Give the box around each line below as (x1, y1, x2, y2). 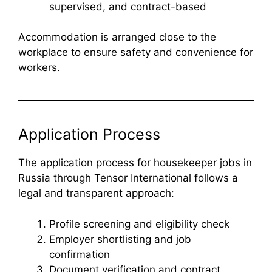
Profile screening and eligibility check (49, 217, 229, 230)
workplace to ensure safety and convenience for (18, 46, 253, 59)
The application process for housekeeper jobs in (18, 157, 252, 169)
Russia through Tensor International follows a (18, 172, 238, 185)
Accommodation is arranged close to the (18, 31, 216, 44)
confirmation (49, 248, 110, 260)
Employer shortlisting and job (49, 233, 191, 245)
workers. (18, 61, 60, 74)
